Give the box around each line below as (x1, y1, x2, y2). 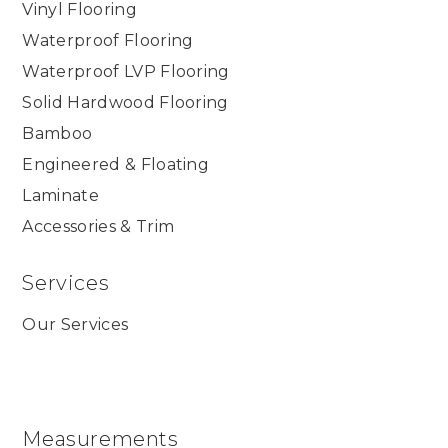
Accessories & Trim (22, 217, 175, 237)
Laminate (22, 186, 99, 206)
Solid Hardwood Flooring (22, 93, 229, 113)
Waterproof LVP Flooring (22, 62, 230, 82)
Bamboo (22, 124, 93, 144)
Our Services (22, 315, 129, 335)
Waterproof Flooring (22, 31, 194, 51)
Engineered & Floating (22, 155, 210, 175)
